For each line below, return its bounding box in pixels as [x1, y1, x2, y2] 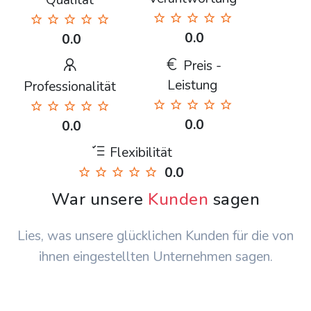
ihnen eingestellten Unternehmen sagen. [38, 248, 273, 267]
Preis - [179, 57, 221, 76]
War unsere [51, 188, 149, 211]
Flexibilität [106, 144, 172, 162]
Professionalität [23, 78, 116, 96]
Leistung [167, 76, 217, 95]
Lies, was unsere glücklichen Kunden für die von [17, 227, 294, 246]
